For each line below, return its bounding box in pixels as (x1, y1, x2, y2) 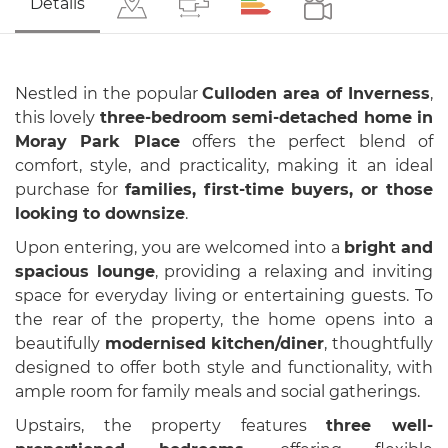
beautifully (15, 334, 105, 353)
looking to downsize (15, 204, 185, 223)
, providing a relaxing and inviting (154, 262, 434, 281)
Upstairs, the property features (15, 416, 327, 435)
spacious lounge (15, 262, 155, 281)
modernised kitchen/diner (104, 334, 325, 353)
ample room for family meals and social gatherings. (15, 382, 420, 401)
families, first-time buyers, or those (124, 180, 434, 199)
